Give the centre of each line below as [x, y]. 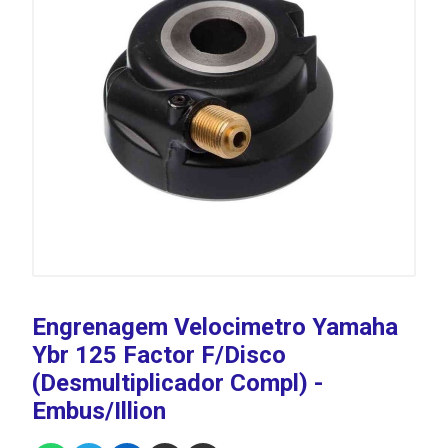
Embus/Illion [99, 411]
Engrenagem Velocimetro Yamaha [215, 327]
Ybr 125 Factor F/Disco [159, 355]
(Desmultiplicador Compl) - [177, 383]
